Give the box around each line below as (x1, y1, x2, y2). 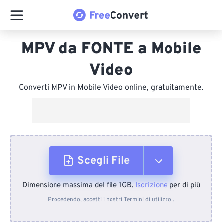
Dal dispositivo (80, 186, 144, 198)
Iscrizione (135, 181, 167, 190)
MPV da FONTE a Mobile (21, 39, 201, 59)
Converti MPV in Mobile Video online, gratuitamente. (18, 83, 204, 93)
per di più (167, 181, 200, 190)
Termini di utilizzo (124, 196, 171, 204)
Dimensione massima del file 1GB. (22, 181, 135, 190)
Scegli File (77, 154, 130, 167)
